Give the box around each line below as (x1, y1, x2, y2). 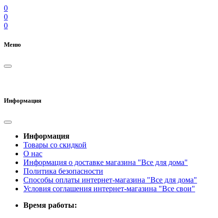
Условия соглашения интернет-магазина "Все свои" (23, 184, 195, 193)
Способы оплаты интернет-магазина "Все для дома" (23, 175, 197, 184)
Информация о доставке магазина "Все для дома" (23, 158, 188, 166)
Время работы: (23, 200, 77, 209)
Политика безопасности (23, 166, 103, 175)
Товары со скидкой (23, 140, 87, 149)
